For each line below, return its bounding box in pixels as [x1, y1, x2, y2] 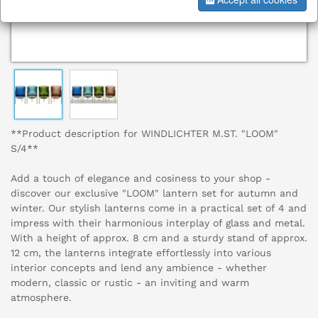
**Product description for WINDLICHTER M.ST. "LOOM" [11, 128, 278, 140]
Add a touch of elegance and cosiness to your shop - [11, 172, 270, 185]
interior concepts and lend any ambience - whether [11, 262, 267, 274]
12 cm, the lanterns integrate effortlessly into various [11, 247, 271, 259]
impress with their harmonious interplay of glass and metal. [11, 217, 305, 229]
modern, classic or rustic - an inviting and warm [11, 277, 249, 289]
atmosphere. [11, 292, 72, 304]
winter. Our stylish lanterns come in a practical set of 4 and [11, 202, 307, 214]
